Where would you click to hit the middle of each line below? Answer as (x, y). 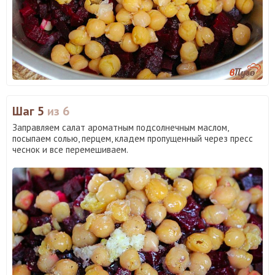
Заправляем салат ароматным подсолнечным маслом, (120, 127)
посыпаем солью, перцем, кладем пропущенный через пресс (133, 138)
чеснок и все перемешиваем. (70, 149)
